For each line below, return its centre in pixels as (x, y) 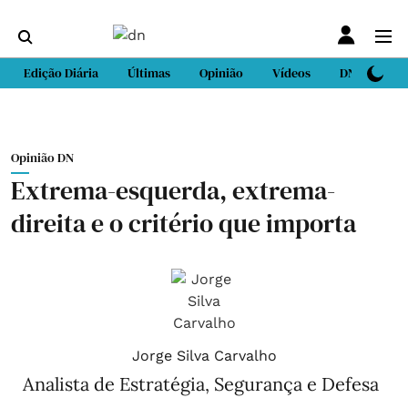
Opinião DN (42, 158)
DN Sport (365, 73)
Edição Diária (61, 73)
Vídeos (291, 73)
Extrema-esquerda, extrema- (173, 190)
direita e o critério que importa (184, 223)
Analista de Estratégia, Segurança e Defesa (200, 384)
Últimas (149, 73)
